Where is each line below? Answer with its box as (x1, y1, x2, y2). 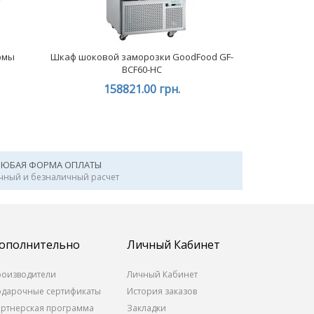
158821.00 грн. (103, 81, 180, 97)
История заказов (127, 285, 197, 297)
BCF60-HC (121, 63, 162, 76)
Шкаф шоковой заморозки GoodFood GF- (50, 50, 233, 63)
